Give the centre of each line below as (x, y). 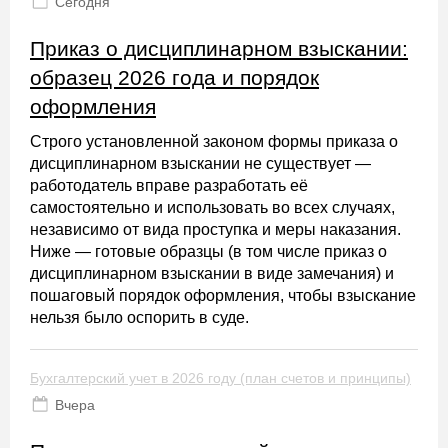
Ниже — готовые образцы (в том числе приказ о (208, 251)
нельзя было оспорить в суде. (139, 317)
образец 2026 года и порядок (174, 77)
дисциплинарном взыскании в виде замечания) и (212, 273)
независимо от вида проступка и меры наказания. (215, 229)
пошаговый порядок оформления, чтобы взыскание (223, 295)
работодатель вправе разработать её (169, 185)
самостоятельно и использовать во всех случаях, (212, 207)
